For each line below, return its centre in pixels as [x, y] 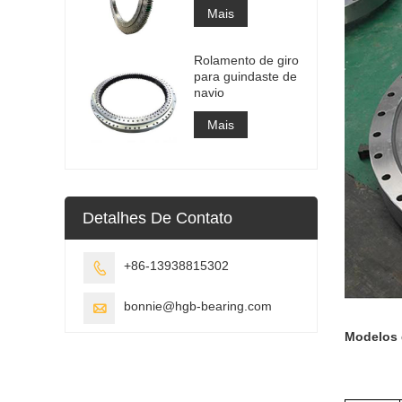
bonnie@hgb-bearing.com [198, 306]
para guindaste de [245, 76]
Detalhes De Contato [157, 218]
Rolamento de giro [246, 60]
